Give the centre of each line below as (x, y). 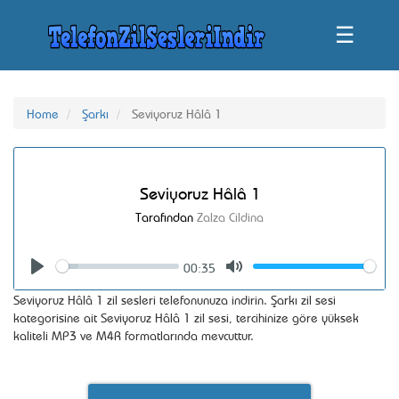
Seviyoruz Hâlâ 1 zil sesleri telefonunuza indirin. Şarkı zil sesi (175, 299)
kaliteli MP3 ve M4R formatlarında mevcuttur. (134, 334)
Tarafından (166, 216)
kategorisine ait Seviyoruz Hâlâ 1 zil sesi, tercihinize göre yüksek (186, 317)
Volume (334, 268)
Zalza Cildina (230, 216)
